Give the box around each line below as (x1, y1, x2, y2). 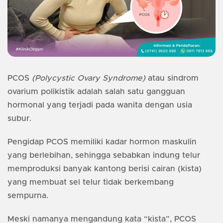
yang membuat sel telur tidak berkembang (7, 178, 174, 187)
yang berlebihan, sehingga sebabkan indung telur (7, 151, 200, 160)
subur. (7, 114, 31, 123)
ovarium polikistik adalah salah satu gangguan (7, 88, 185, 96)
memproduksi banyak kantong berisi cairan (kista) (7, 165, 202, 173)
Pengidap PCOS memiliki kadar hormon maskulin (7, 138, 197, 146)
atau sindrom (145, 74, 199, 83)
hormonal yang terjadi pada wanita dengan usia (7, 101, 192, 110)
